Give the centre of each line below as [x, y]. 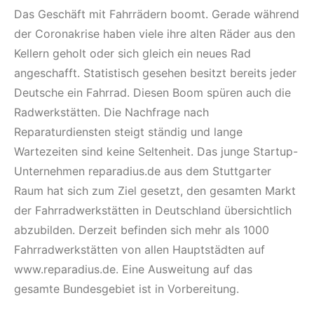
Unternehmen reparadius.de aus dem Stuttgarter [143, 171]
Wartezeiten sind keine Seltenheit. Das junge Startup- [156, 151]
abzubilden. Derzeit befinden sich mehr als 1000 [142, 230]
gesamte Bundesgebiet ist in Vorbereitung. [127, 288]
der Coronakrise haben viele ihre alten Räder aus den [155, 33]
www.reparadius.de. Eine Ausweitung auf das [133, 269]
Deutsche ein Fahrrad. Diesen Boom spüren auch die [152, 92]
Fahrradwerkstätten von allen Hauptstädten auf [139, 249]
